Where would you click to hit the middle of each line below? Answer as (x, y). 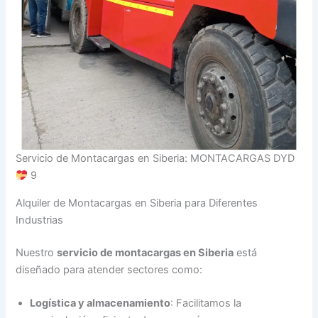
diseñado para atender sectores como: (109, 269)
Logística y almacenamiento (100, 303)
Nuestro (37, 252)
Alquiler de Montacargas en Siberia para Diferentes (137, 203)
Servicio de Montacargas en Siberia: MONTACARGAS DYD (155, 159)
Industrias (40, 220)
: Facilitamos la (206, 303)
